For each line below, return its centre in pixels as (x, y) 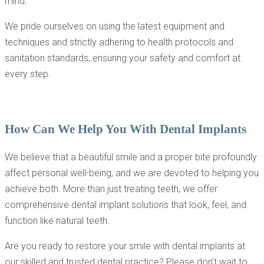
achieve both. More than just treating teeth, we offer (111, 189)
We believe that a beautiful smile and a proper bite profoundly (131, 157)
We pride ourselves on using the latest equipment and (115, 27)
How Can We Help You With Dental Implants (126, 129)
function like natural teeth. (57, 221)
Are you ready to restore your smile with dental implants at (125, 246)
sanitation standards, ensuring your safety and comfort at (123, 58)
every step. (28, 74)
